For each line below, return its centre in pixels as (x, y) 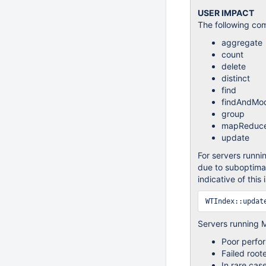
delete (234, 66)
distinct (236, 78)
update (235, 137)
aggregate (242, 42)
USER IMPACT (226, 13)
